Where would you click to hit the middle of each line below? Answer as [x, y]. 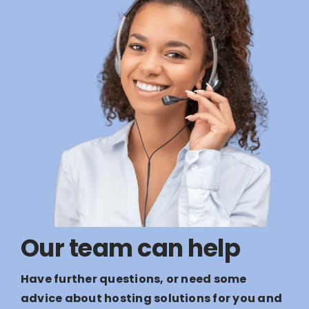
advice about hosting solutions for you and [152, 298]
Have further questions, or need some [134, 279]
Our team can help [131, 248]
